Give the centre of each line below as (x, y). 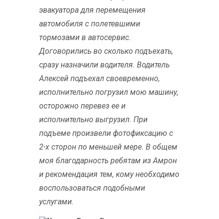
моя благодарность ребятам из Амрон (108, 160)
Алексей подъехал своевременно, (99, 78)
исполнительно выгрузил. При (93, 119)
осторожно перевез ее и (82, 106)
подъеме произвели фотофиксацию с (106, 133)
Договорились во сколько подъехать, (106, 51)
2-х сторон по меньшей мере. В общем (108, 147)
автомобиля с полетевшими (90, 23)
